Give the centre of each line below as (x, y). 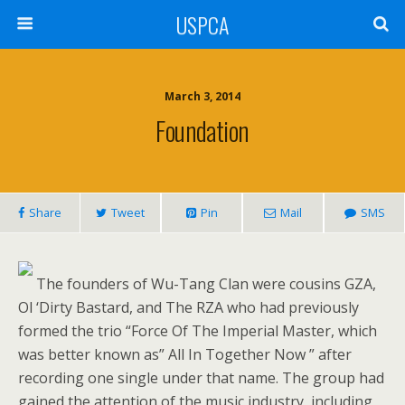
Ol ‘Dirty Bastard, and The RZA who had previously (188, 307)
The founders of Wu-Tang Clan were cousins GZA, (204, 284)
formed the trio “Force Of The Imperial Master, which (198, 331)
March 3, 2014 (202, 96)
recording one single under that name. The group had (201, 378)
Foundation (202, 130)
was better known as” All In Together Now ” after (185, 354)
